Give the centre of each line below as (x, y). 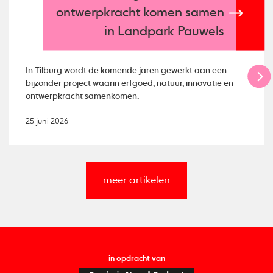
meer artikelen (136, 180)
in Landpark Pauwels (165, 32)
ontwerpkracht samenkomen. (83, 97)
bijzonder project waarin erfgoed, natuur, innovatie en (130, 84)
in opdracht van (136, 258)
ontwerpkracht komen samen (140, 13)
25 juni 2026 (47, 122)
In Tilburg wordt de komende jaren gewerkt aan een (126, 71)
